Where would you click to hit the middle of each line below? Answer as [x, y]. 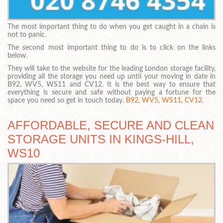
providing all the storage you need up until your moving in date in [111, 76]
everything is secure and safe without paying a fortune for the [111, 92]
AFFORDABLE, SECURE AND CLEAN [111, 125]
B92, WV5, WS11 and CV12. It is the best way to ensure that [111, 84]
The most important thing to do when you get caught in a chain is [111, 27]
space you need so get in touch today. [67, 100]
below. [17, 56]
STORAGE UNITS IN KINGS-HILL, [101, 139]
